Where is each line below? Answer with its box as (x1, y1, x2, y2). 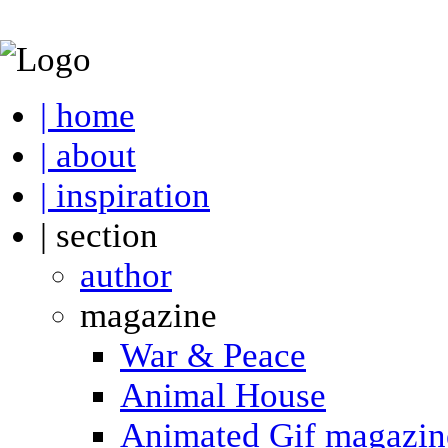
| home (40, 96, 135, 135)
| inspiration (40, 176, 210, 215)
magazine (80, 296, 217, 335)
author (80, 256, 172, 295)
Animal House (120, 376, 326, 415)
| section (40, 216, 158, 255)
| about (40, 136, 136, 175)
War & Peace (120, 336, 306, 375)
